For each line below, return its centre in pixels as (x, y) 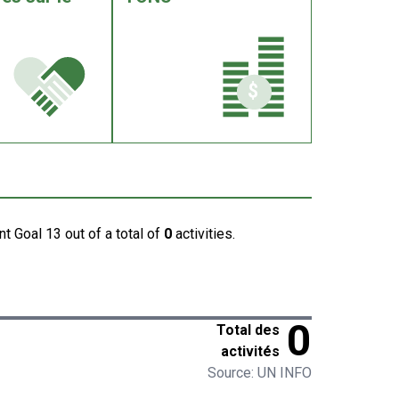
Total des (248, 330)
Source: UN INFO (260, 373)
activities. (204, 234)
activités (250, 351)
